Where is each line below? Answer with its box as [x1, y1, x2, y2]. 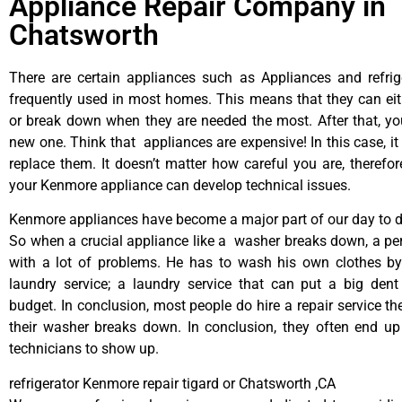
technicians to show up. [9, 340, 159, 358]
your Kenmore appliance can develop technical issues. [9, 177, 351, 195]
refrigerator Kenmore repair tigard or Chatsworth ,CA [9, 374, 336, 392]
